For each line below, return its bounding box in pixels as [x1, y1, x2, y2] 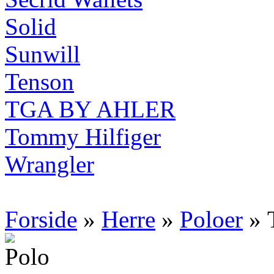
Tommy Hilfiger [5, 124, 161, 150]
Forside [5, 206, 77, 232]
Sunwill [5, 41, 80, 67]
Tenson [5, 68, 74, 95]
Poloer [180, 206, 243, 232]
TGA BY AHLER [5, 96, 176, 122]
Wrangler [5, 151, 94, 177]
